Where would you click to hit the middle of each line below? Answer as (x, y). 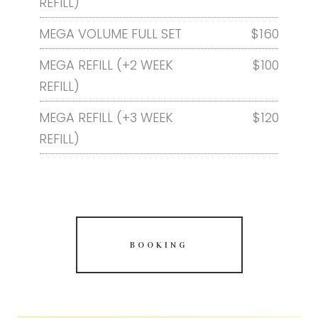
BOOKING (159, 245)
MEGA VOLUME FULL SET (110, 34)
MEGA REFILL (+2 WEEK (106, 65)
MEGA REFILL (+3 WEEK (106, 118)
